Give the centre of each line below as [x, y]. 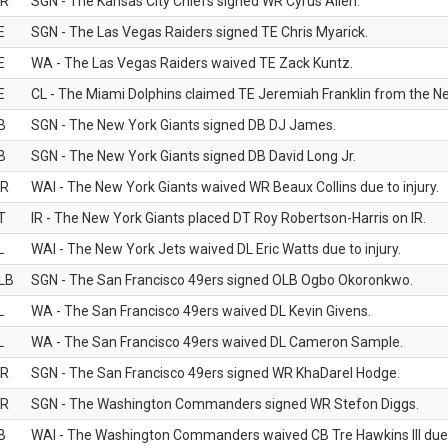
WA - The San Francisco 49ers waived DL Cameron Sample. [217, 342]
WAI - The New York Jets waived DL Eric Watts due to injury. [216, 249]
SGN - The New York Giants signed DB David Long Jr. [193, 156]
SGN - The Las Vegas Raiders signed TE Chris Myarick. [199, 32]
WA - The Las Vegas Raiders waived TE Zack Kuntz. [192, 63]
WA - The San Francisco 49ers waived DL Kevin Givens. [201, 311]
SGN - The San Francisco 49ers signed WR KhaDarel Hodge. [215, 373]
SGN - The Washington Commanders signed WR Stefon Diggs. [225, 404]
